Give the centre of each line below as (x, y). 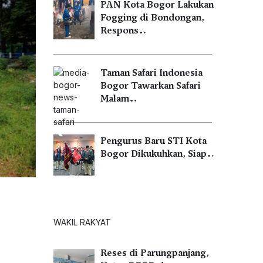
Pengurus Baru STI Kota (154, 141)
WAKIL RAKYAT (82, 222)
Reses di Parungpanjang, (155, 253)
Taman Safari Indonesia (151, 73)
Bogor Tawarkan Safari (151, 86)
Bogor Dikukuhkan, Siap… (157, 154)
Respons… (123, 31)
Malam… (119, 99)
